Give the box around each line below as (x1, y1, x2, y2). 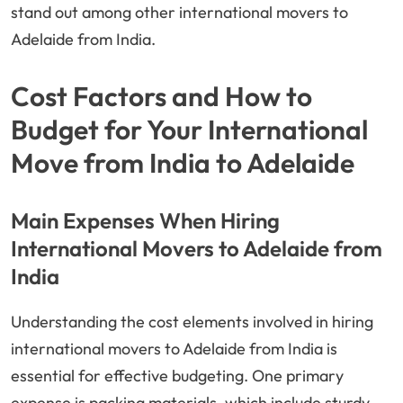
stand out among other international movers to (11, 2, 348, 23)
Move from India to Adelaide (11, 146, 354, 181)
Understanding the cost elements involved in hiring (11, 311, 373, 333)
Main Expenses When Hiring (11, 207, 280, 235)
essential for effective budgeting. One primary (11, 365, 344, 387)
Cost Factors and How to (11, 79, 312, 114)
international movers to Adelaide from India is (11, 338, 337, 360)
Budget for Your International (11, 112, 368, 148)
